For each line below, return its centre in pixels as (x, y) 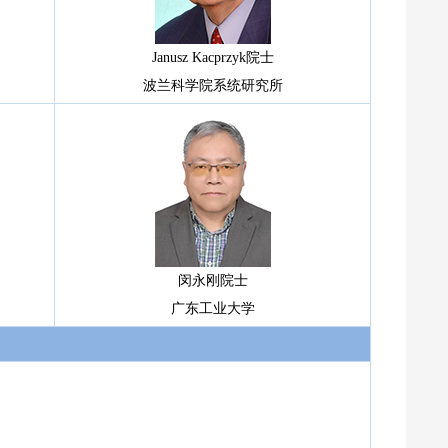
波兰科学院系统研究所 (212, 85)
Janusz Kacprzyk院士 (212, 57)
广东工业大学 (212, 308)
